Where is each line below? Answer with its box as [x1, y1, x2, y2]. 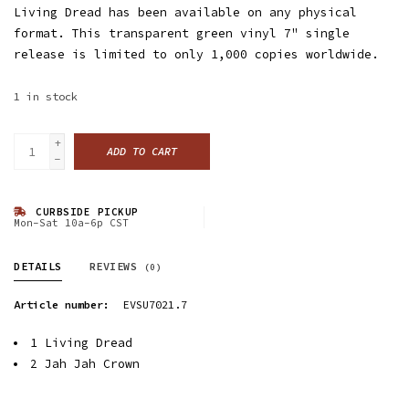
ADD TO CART [107, 144, 177, 158]
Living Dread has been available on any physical [14, 5, 357, 20]
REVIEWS [89, 259, 144, 273]
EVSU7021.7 [123, 298, 187, 311]
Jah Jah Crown [37, 356, 140, 372]
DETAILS [14, 259, 62, 273]
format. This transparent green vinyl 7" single [14, 26, 350, 41]
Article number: [14, 298, 110, 311]
